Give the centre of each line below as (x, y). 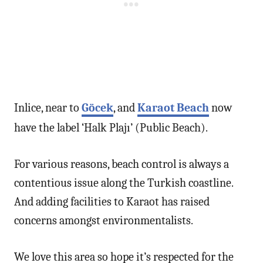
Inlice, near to (48, 107)
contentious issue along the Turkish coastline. (124, 183)
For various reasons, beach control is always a (122, 164)
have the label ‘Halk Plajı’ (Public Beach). (111, 127)
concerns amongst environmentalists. (104, 220)
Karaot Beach (173, 107)
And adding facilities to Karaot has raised (112, 201)
